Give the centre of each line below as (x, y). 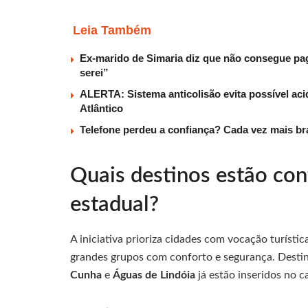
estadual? (114, 205)
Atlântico (101, 109)
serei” (94, 73)
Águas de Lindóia (154, 275)
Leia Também (112, 31)
